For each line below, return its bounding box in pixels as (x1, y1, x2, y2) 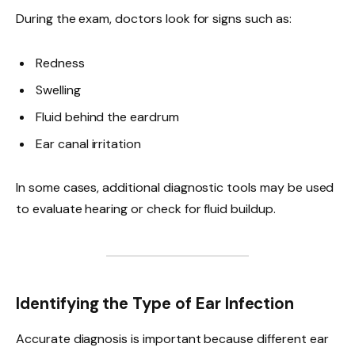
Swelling (36, 81, 81, 98)
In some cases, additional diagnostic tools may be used (16, 178, 334, 196)
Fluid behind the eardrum (36, 108, 179, 125)
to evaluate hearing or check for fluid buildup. (16, 200, 276, 217)
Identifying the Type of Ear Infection (16, 293, 295, 315)
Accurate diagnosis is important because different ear (16, 330, 329, 347)
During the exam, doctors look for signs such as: (16, 10, 292, 28)
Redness (36, 54, 85, 71)
